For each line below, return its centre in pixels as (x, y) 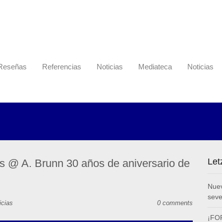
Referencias (62, 67)
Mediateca (155, 67)
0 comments (175, 203)
